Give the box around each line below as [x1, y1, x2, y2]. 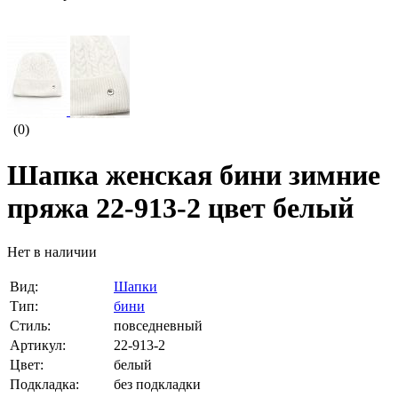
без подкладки [114, 376, 201, 392]
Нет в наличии [7, 243, 97, 259]
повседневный [114, 317, 203, 333]
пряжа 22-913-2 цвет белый [7, 192, 354, 225]
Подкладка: [10, 376, 79, 392]
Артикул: [10, 337, 66, 353]
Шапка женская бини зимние [7, 159, 380, 192]
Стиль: [10, 317, 51, 333]
